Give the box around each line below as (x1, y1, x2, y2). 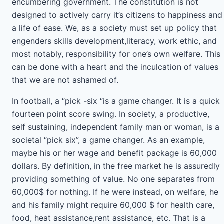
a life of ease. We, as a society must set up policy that (12, 23, 217, 33)
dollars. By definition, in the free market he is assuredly (12, 161, 220, 171)
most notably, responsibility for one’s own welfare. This (12, 49, 220, 59)
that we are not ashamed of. (12, 75, 118, 85)
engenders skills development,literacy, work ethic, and (12, 36, 217, 46)
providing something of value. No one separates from (12, 174, 215, 184)
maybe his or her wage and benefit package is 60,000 (12, 148, 217, 158)
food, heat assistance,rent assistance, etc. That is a (12, 213, 205, 223)
